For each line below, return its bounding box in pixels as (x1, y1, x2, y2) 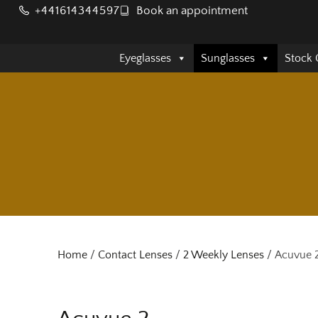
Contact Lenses (97, 248, 172, 262)
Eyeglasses (119, 52, 171, 65)
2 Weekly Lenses (182, 248, 264, 262)
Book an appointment (136, 4, 248, 17)
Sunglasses (201, 52, 255, 65)
